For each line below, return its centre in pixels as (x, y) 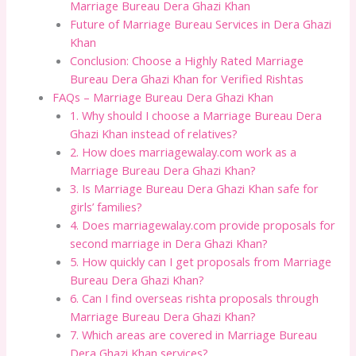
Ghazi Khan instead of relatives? (154, 134)
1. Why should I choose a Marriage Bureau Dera (196, 116)
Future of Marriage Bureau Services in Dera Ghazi (201, 24)
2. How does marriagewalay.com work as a (184, 152)
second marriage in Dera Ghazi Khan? (169, 244)
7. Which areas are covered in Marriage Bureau (194, 335)
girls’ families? (106, 207)
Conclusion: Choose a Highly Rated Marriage (187, 61)
